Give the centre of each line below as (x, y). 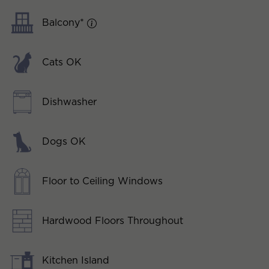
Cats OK (62, 62)
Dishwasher (69, 101)
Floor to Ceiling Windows (102, 181)
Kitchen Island (76, 260)
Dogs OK (64, 141)
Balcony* (65, 22)
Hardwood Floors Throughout (113, 220)
